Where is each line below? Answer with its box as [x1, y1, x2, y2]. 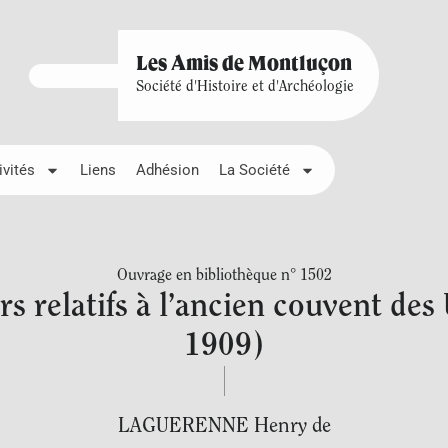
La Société [219, 161, 290, 179]
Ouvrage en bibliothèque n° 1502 [116, 268, 332, 284]
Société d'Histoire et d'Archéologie [135, 80, 354, 95]
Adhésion [136, 161, 199, 179]
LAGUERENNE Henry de [117, 416, 331, 437]
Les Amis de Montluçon [135, 55, 352, 75]
